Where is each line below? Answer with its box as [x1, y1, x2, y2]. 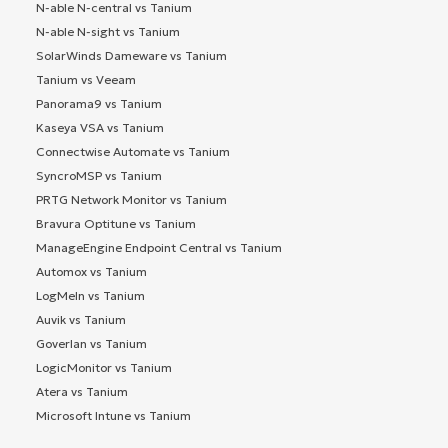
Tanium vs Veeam [36, 72, 136, 88]
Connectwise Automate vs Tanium [36, 144, 230, 160]
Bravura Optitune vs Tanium [36, 216, 196, 232]
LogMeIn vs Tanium [36, 288, 145, 304]
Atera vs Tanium [36, 384, 128, 400]
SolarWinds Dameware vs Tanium [36, 48, 227, 64]
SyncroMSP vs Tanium [36, 168, 162, 184]
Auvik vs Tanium [36, 312, 126, 328]
